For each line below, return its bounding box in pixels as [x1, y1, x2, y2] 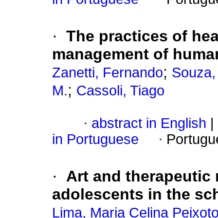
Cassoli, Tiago [76, 83, 164, 99]
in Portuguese [52, 131, 139, 147]
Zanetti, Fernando [52, 65, 163, 81]
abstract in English [91, 115, 206, 131]
